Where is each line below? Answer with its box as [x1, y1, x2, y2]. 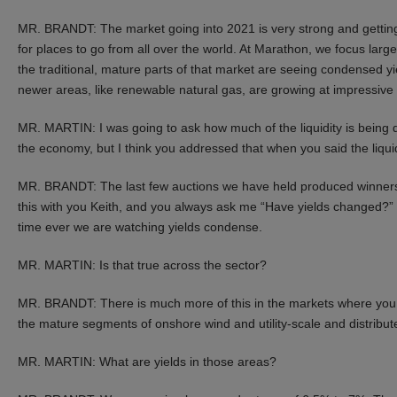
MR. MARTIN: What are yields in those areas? [18, 354, 276, 369]
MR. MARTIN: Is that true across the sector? [18, 257, 267, 272]
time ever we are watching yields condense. [18, 219, 262, 234]
